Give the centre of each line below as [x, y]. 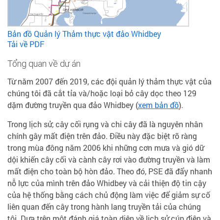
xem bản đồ [158, 105]
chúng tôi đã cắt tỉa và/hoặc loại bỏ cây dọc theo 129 [102, 93]
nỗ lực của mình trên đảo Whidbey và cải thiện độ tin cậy [107, 183]
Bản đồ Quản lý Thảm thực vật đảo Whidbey [84, 34]
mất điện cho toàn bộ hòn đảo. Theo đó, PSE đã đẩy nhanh [110, 171]
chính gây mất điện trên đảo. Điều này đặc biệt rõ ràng [102, 136]
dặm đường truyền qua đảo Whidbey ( [73, 105]
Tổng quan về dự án [44, 64]
